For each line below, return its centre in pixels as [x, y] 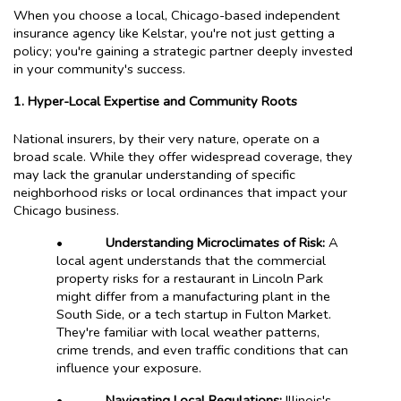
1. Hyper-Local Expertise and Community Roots [155, 102]
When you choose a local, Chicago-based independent [177, 16]
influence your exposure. [129, 367]
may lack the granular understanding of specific [154, 174]
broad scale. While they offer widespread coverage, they [183, 156]
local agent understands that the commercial [191, 260]
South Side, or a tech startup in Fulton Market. [194, 314]
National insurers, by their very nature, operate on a [166, 138]
